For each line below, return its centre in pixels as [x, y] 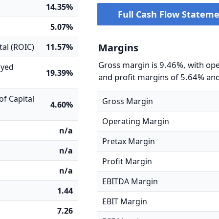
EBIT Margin [125, 201]
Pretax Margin [129, 141]
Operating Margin [136, 121]
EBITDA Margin [130, 181]
